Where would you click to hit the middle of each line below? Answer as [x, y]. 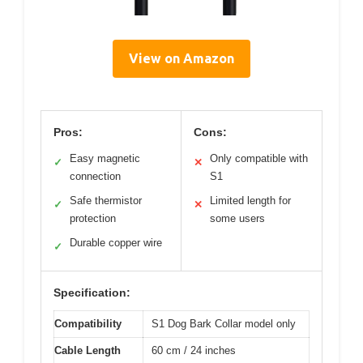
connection [95, 177]
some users [237, 219]
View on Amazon [181, 59]
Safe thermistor [106, 201]
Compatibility [88, 324]
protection [93, 219]
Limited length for [250, 201]
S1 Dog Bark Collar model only [224, 324]
